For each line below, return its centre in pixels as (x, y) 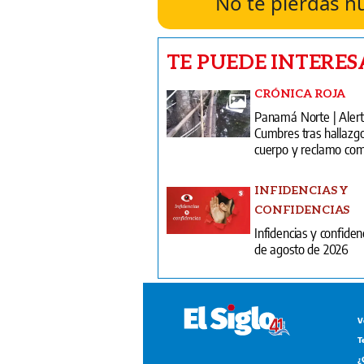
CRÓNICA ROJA (300, 93)
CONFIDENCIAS (302, 209)
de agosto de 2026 (301, 248)
